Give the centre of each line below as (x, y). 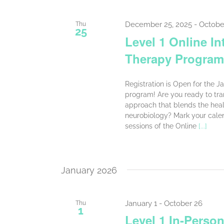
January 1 (141, 203)
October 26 (183, 203)
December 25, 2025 (158, 25)
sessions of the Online (161, 126)
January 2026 (89, 170)
